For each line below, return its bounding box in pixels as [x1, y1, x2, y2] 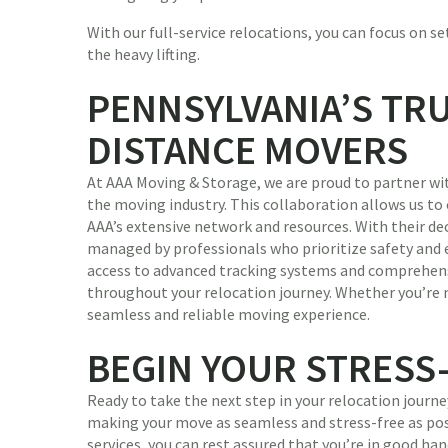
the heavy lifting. [87, 44, 200, 65]
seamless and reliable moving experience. [87, 304, 370, 325]
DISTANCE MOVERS [87, 125, 408, 176]
